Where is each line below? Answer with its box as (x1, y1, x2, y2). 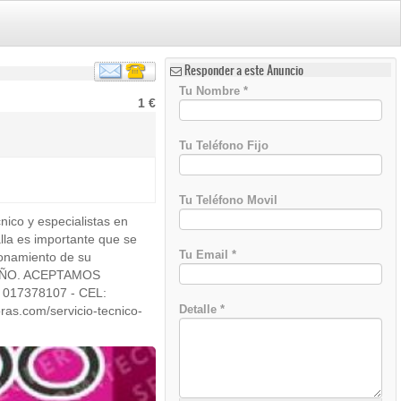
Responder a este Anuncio (184, 62, 304, 79)
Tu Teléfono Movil (179, 193, 278, 207)
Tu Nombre (179, 84, 244, 98)
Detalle (179, 303, 221, 316)
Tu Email (179, 248, 233, 261)
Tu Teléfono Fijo (179, 139, 269, 152)
